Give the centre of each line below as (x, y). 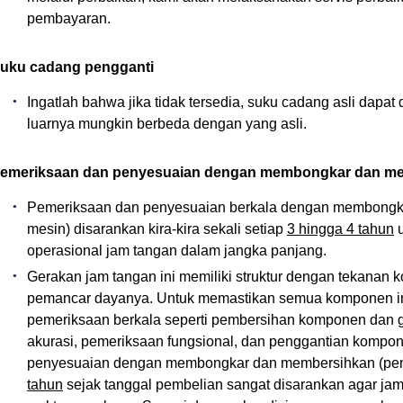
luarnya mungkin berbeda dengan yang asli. (167, 124)
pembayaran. (69, 18)
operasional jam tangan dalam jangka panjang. (177, 251)
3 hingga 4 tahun (340, 229)
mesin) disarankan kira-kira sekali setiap (157, 229)
